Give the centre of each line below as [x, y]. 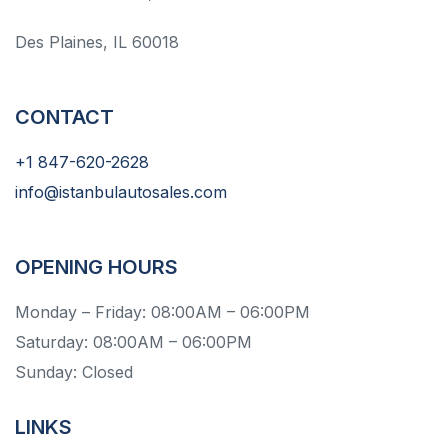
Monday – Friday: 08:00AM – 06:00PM [162, 312]
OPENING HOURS [96, 267]
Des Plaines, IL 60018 [97, 42]
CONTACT [64, 117]
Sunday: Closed [74, 372]
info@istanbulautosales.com [121, 192]
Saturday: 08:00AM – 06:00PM [133, 342]
